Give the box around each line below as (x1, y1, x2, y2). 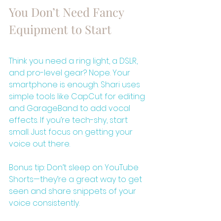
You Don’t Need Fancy (9, 3, 127, 20)
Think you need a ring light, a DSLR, (9, 55, 140, 67)
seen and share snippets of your (9, 185, 138, 197)
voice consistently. (9, 197, 79, 209)
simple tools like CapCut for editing (9, 90, 147, 102)
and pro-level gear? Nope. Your (9, 67, 132, 78)
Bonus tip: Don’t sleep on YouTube (9, 161, 141, 173)
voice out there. (9, 138, 70, 149)
